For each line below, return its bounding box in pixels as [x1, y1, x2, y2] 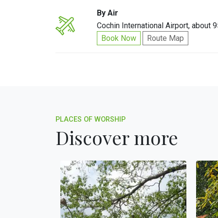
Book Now [101, 34, 137, 43]
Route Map [147, 34, 184, 43]
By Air [97, 8, 119, 18]
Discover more [55, 125, 178, 150]
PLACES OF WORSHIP [55, 115, 126, 124]
